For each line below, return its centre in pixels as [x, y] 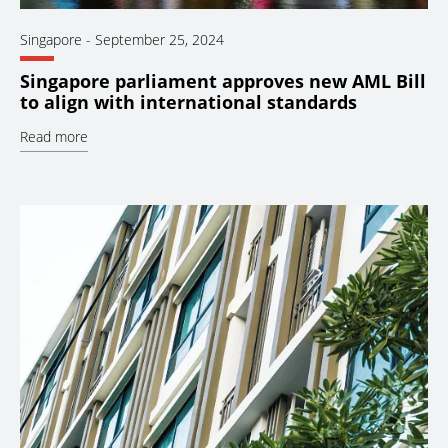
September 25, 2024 [159, 40]
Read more [54, 137]
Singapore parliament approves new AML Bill [223, 81]
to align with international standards [188, 102]
